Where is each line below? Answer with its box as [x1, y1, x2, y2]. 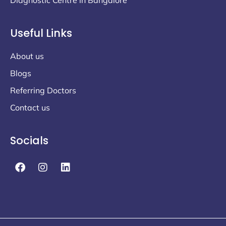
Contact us [10, 102, 50, 112]
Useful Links [10, 25, 72, 40]
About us [10, 50, 44, 61]
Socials [10, 133, 48, 148]
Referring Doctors [10, 85, 76, 95]
